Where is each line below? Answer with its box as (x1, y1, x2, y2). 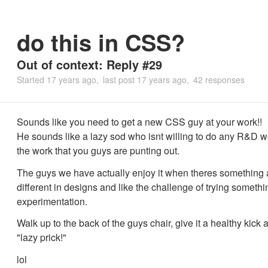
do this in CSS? (17, 26, 185, 59)
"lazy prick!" (17, 230, 66, 245)
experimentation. (17, 194, 87, 208)
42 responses (193, 74, 245, 86)
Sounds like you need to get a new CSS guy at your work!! (17, 115, 262, 129)
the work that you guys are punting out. (17, 144, 179, 157)
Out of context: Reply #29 (17, 56, 162, 73)
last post (103, 74, 137, 86)
